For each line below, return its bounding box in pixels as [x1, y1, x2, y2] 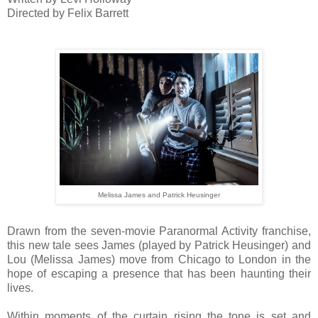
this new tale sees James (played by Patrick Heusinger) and [7, 238, 311, 251]
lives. [7, 281, 36, 294]
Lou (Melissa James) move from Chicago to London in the [7, 253, 311, 265]
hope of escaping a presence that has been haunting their [7, 267, 311, 280]
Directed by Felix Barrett [7, 7, 128, 20]
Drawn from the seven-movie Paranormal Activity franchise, [7, 224, 311, 237]
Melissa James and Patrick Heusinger [98, 191, 220, 199]
